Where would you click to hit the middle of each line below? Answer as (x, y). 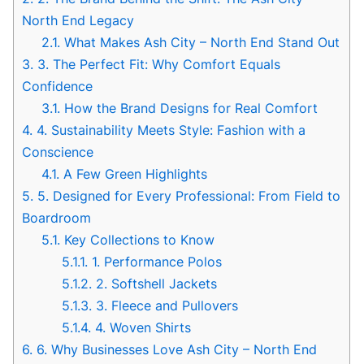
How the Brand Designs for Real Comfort (189, 108)
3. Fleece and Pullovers (165, 305)
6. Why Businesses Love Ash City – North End (175, 349)
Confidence (58, 86)
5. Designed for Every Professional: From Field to (187, 195)
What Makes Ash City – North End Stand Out (200, 42)
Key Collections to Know (138, 239)
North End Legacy (78, 20)
